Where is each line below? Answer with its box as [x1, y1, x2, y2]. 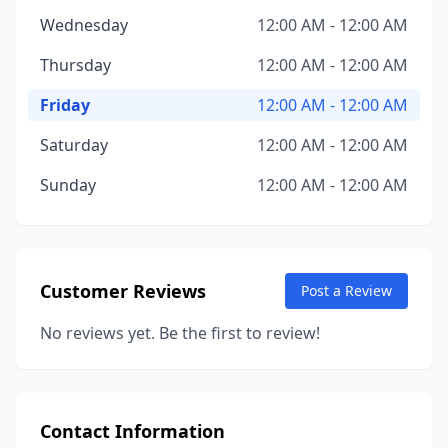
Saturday [40, 134, 108, 156]
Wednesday [40, 14, 128, 36]
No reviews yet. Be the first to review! [40, 322, 320, 344]
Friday [40, 94, 90, 116]
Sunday [40, 174, 96, 196]
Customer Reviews [40, 279, 206, 303]
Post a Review [301, 281, 392, 300]
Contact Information [40, 419, 225, 443]
